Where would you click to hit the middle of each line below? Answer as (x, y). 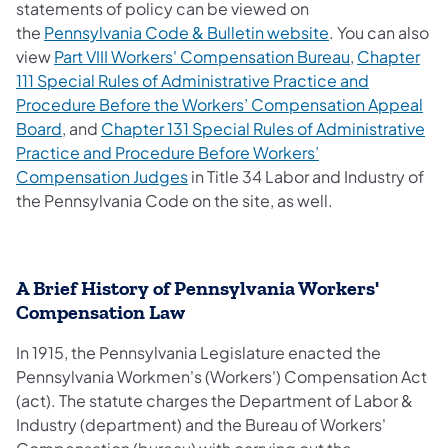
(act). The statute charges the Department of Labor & (214, 401)
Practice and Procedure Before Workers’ (167, 153)
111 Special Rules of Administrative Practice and (192, 81)
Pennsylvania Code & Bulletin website (186, 33)
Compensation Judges (102, 177)
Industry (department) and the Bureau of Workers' (201, 425)
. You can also (379, 33)
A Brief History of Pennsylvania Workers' (197, 289)
